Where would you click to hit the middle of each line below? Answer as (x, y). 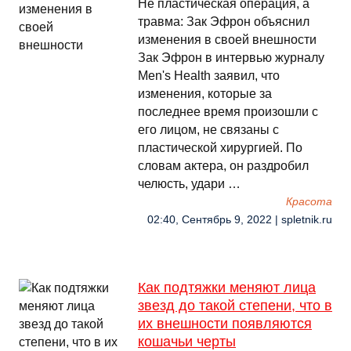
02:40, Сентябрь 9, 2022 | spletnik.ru (240, 220)
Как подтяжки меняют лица (227, 288)
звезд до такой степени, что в (235, 306)
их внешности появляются (225, 324)
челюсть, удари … (189, 184)
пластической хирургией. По (220, 148)
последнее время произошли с (228, 112)
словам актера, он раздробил (223, 166)
